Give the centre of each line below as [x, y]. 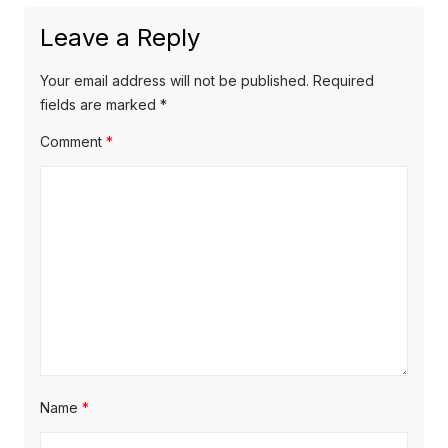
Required [343, 80]
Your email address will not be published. [174, 80]
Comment [73, 141]
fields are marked [100, 104]
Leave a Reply [120, 37]
